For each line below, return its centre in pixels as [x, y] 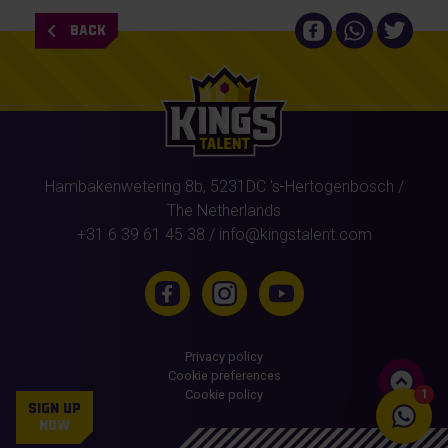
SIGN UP [54, 408]
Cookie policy [224, 394]
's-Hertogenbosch [329, 186]
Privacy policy [224, 356]
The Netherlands [224, 210]
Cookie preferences [224, 375]
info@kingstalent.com [295, 234]
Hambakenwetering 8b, [125, 186]
